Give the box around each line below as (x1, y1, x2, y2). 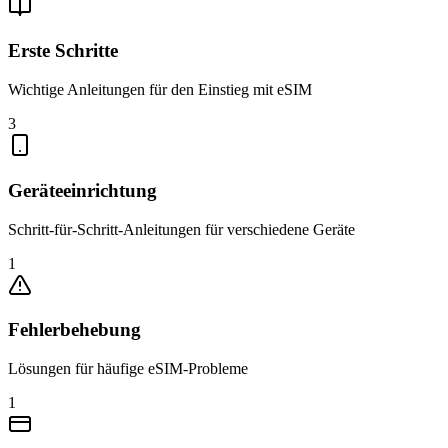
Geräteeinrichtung (8, 179, 157, 201)
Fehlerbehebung (8, 319, 141, 341)
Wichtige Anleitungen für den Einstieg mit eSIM (8, 81, 312, 99)
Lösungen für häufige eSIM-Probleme (8, 360, 248, 377)
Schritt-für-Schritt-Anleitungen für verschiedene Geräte (8, 220, 355, 238)
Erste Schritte (8, 40, 118, 62)
